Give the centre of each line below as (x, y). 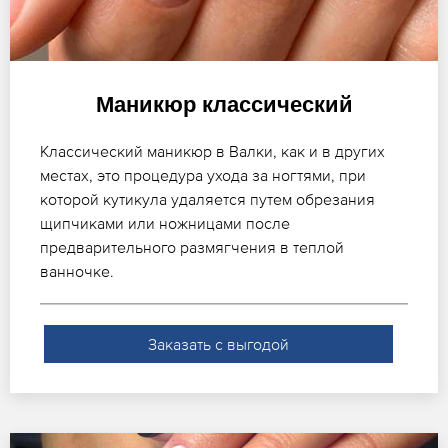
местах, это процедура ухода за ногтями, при (203, 174)
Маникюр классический (224, 104)
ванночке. (77, 270)
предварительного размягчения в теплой (192, 246)
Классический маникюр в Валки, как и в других (212, 150)
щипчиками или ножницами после (165, 222)
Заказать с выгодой (218, 343)
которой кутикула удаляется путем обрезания (207, 198)
